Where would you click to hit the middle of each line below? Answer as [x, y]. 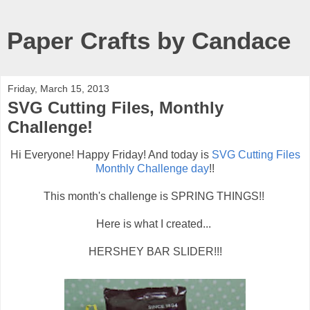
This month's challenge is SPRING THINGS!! [155, 196]
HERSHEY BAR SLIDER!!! [155, 251]
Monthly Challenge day [152, 168]
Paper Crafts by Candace [149, 41]
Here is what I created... [155, 224]
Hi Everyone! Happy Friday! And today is [111, 154]
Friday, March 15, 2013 [58, 89]
